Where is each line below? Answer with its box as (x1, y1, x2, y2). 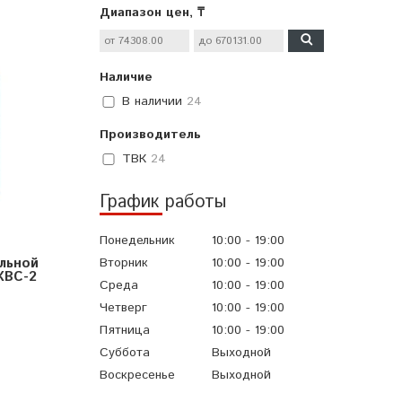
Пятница (100, 321, 150, 340)
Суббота (100, 344, 150, 363)
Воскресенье (100, 366, 175, 385)
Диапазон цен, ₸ (100, 3, 205, 22)
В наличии (122, 92, 182, 111)
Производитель (100, 125, 201, 144)
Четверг (100, 298, 147, 317)
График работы (100, 188, 226, 215)
